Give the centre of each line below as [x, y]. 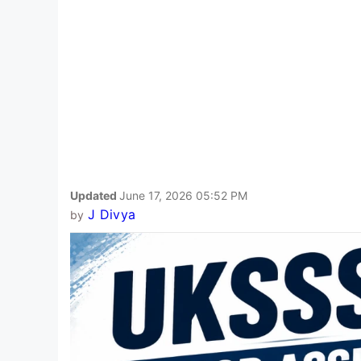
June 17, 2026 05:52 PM [183, 195]
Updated [95, 195]
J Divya [112, 214]
